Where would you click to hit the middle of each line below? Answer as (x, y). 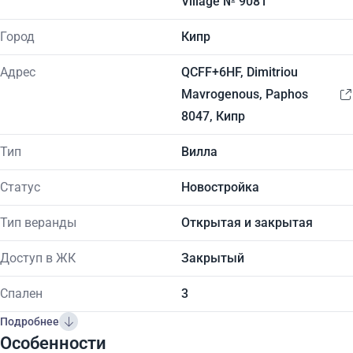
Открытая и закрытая (247, 223)
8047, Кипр (213, 116)
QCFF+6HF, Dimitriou (240, 72)
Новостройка (220, 187)
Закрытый (213, 258)
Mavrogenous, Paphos (245, 94)
